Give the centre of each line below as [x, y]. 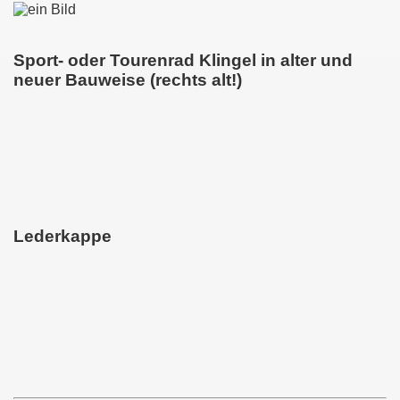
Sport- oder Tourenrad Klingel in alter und [183, 60]
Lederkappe [62, 237]
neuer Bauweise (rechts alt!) [128, 79]
